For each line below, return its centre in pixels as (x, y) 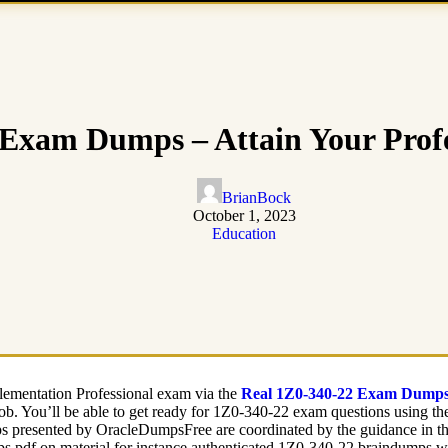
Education (244, 233)
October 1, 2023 (244, 215)
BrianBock (256, 197)
